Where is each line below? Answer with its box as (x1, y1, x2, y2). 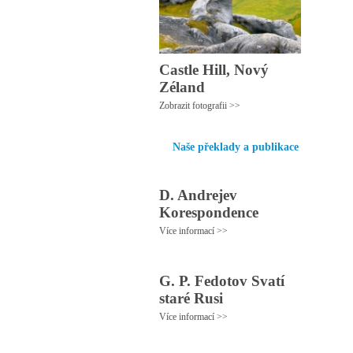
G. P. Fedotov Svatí (159, 273, 284, 289)
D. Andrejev (159, 187, 237, 203)
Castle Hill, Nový (159, 61, 269, 78)
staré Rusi (159, 290, 223, 307)
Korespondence (159, 204, 258, 221)
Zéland (159, 79, 205, 95)
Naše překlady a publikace (173, 141, 299, 153)
